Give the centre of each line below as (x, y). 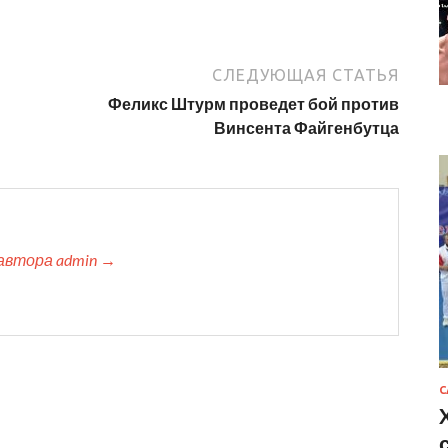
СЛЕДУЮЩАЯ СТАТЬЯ (305, 74)
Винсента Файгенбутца (306, 127)
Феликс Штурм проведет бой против (253, 103)
